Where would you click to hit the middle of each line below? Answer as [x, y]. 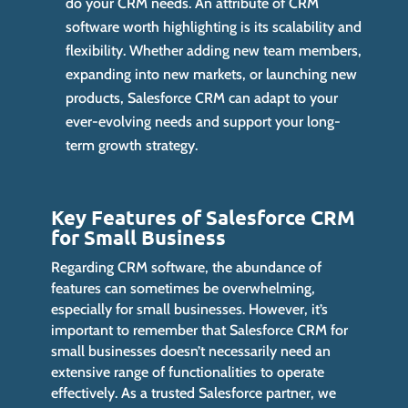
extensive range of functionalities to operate [188, 372]
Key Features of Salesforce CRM [204, 218]
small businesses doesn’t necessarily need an [191, 352]
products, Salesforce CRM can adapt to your [202, 98]
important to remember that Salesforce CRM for [200, 331]
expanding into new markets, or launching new [212, 75]
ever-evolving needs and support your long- [204, 122]
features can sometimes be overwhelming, [184, 289]
